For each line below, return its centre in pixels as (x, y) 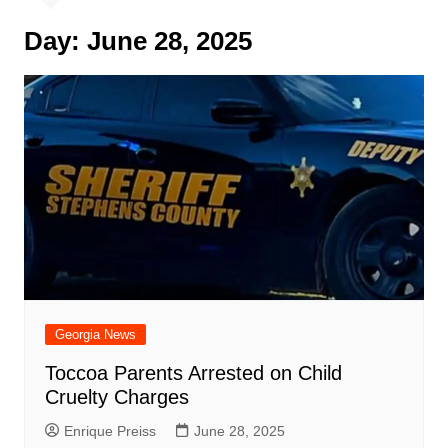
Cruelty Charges (116, 396)
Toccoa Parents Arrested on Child (193, 372)
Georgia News (95, 334)
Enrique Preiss (109, 430)
